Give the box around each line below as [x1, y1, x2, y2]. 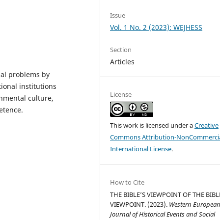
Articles [110, 57, 135, 67]
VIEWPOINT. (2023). [110, 200, 169, 209]
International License [110, 144, 172, 154]
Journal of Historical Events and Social [110, 210, 216, 219]
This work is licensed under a [110, 121, 195, 130]
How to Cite [110, 178, 145, 187]
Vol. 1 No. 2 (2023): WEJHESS [110, 23, 203, 32]
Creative [194, 121, 219, 130]
